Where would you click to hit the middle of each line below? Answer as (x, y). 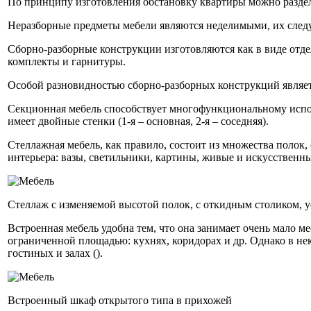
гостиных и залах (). (55, 253)
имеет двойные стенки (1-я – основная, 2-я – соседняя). (138, 121)
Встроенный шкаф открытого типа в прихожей (120, 300)
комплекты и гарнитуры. (67, 61)
